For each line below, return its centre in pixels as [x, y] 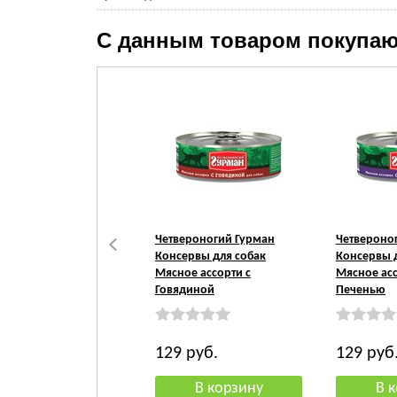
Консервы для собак [210, 257]
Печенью [361, 290]
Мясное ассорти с [203, 273]
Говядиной [185, 290]
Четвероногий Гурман [215, 240]
